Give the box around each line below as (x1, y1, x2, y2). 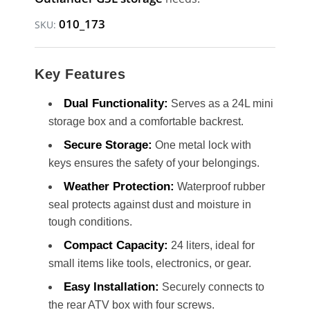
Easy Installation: (64, 280, 159, 293)
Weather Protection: (64, 180, 174, 193)
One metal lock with (152, 139, 251, 151)
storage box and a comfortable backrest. (48, 116, 244, 127)
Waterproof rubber (174, 181, 265, 192)
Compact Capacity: (64, 239, 168, 252)
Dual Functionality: (64, 97, 168, 110)
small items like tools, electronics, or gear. (48, 257, 251, 269)
